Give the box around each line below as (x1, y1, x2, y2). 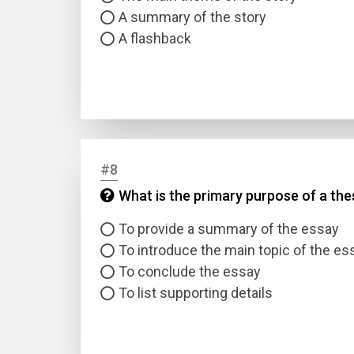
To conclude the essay (119, 263, 261, 280)
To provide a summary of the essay (119, 220, 339, 237)
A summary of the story (119, 9, 266, 25)
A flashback (119, 30, 191, 47)
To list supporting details (119, 284, 273, 301)
